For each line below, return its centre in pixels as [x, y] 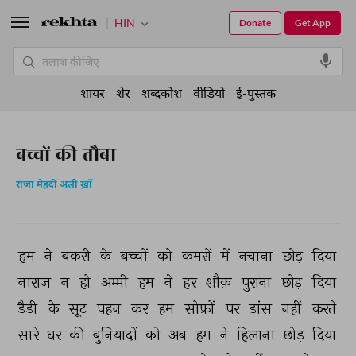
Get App [313, 23]
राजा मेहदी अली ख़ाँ [54, 185]
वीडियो [209, 93]
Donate [255, 23]
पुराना [258, 282]
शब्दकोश [162, 93]
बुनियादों [117, 335]
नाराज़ [37, 282]
